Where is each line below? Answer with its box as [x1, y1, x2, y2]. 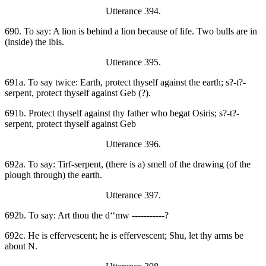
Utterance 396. [105, 139, 161, 150]
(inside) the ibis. [5, 37, 64, 47]
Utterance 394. [105, 6, 161, 17]
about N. [5, 241, 37, 252]
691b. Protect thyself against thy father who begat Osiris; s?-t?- [5, 108, 239, 119]
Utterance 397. [105, 190, 161, 201]
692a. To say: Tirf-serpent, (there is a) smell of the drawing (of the [5, 159, 251, 170]
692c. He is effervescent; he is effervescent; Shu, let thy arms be [5, 230, 243, 241]
